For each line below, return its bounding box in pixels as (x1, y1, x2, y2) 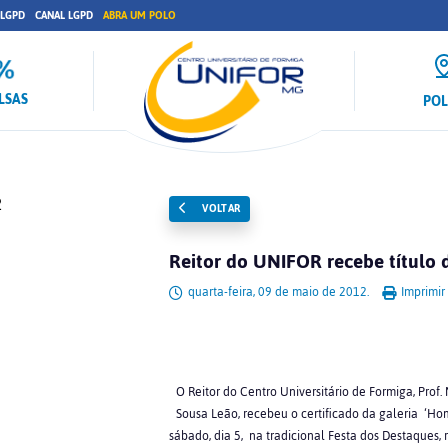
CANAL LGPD (35, 5, 93, 26)
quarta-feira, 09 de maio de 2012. (184, 280, 372, 304)
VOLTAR (198, 198, 241, 219)
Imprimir (397, 280, 445, 304)
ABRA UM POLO (103, 5, 176, 26)
